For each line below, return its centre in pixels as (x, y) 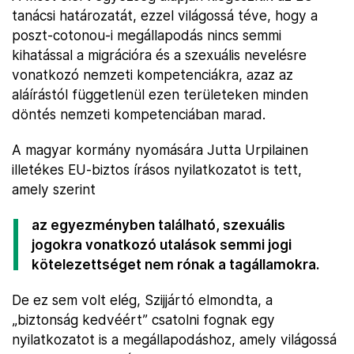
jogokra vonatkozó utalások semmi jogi (162, 245)
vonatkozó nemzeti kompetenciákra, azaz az (153, 75)
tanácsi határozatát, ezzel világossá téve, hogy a (165, 15)
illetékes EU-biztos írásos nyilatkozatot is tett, (157, 169)
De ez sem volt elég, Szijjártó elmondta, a (142, 300)
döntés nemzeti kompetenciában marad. (139, 114)
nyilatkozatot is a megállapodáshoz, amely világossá (174, 339)
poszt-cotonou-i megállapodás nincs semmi (147, 35)
